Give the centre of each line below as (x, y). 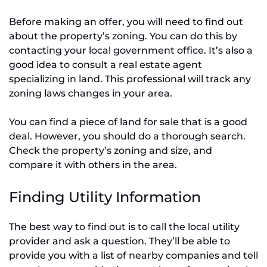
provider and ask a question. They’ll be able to (119, 241)
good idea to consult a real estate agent (105, 65)
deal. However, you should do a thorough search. (127, 136)
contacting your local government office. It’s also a (131, 51)
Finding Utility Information (105, 197)
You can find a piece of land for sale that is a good (128, 122)
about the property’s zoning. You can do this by (123, 36)
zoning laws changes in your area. (91, 94)
